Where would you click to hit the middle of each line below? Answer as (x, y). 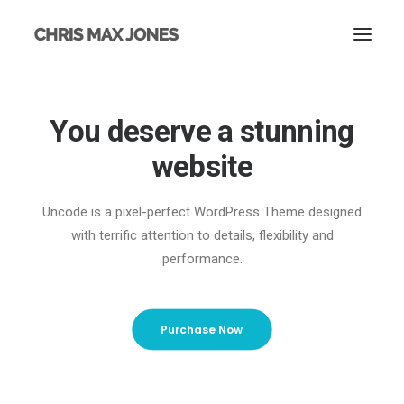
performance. (202, 259)
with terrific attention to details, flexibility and (202, 235)
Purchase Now (202, 330)
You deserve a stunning (202, 131)
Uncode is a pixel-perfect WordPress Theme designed (202, 212)
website (202, 166)
